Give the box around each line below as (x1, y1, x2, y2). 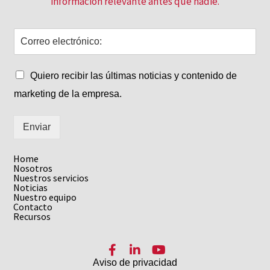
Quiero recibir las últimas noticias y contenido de (30, 70, 237, 81)
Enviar (23, 121, 51, 132)
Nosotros (13, 162, 53, 174)
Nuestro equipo (13, 190, 77, 203)
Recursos (13, 210, 51, 222)
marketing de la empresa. (14, 88, 122, 99)
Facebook (111, 255, 159, 268)
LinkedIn (134, 255, 179, 268)
